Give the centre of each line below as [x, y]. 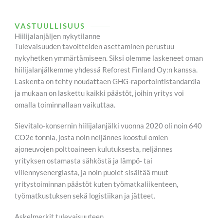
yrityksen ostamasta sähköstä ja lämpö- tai [83, 161]
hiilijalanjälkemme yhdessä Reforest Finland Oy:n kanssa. [106, 70]
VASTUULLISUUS [50, 26]
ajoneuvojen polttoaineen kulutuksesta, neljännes [94, 149]
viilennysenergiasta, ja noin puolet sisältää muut [91, 172]
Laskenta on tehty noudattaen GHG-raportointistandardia [108, 81]
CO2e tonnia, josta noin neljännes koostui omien [91, 137]
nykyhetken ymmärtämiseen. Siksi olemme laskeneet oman [109, 58]
